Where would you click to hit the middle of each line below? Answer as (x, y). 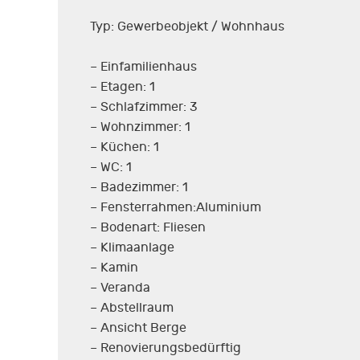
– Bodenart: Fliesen (148, 227)
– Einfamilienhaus (143, 66)
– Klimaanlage (132, 247)
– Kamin (114, 267)
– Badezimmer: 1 (139, 187)
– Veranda (120, 287)
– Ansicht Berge (138, 327)
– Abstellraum (132, 307)
